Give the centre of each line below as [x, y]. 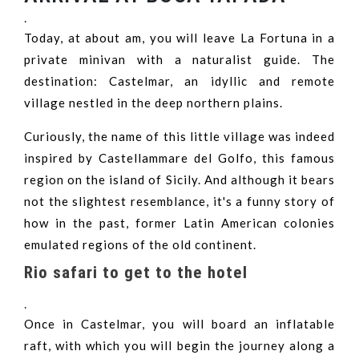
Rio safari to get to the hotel [136, 273]
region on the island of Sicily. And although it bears [179, 180]
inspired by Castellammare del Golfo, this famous [179, 158]
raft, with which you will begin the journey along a [179, 346]
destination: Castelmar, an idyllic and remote [179, 81]
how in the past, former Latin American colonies [179, 223]
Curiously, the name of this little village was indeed [179, 137]
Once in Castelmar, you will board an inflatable [179, 324]
